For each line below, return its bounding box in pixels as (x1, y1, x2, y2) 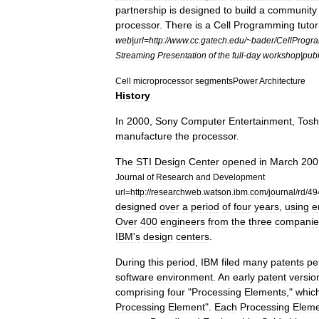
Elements (244, 286, 286, 298)
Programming (234, 19, 295, 31)
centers (176, 231, 209, 242)
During (115, 256, 145, 268)
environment (157, 271, 213, 283)
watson (204, 187, 231, 197)
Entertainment (229, 115, 292, 127)
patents (271, 256, 304, 268)
